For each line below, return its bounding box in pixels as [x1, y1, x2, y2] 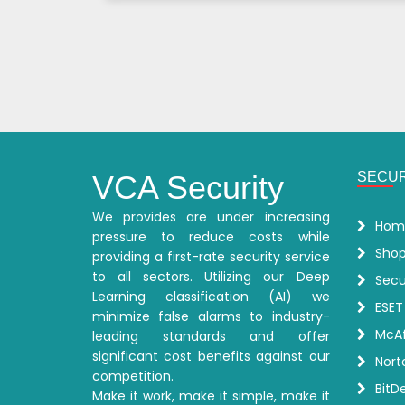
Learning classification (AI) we [92, 287, 330, 306]
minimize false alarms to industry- [92, 307, 330, 325]
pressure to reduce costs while [92, 228, 330, 246]
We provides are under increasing [92, 208, 330, 226]
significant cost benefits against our [92, 347, 330, 365]
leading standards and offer [92, 327, 330, 345]
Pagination [105, 87, 275, 127]
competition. [92, 367, 174, 385]
